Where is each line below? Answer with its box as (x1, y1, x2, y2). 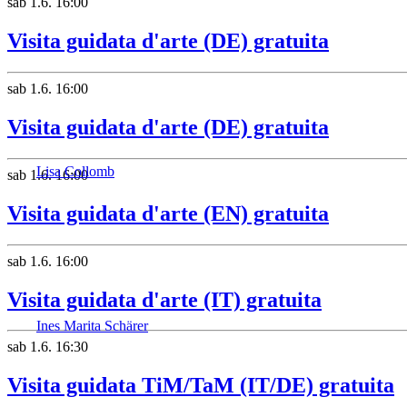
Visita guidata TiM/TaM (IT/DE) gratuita (7, 373, 394, 398)
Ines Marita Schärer (36, 318, 148, 333)
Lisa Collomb (36, 164, 114, 179)
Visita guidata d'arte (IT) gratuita (7, 287, 322, 312)
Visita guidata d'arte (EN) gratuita (7, 201, 329, 225)
